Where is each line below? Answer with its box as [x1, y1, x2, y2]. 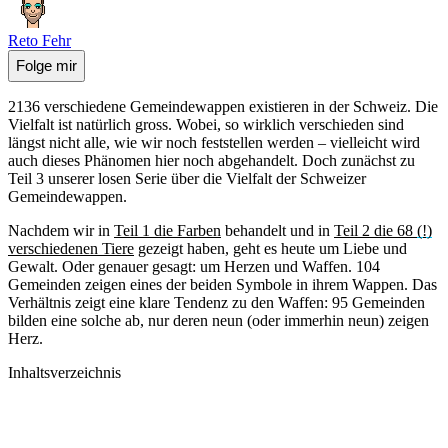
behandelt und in [221, 221, 334, 239]
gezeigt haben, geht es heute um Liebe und [134, 239, 407, 257]
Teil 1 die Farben [114, 221, 221, 239]
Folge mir [16, 57, 77, 75]
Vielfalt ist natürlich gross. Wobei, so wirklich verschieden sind [8, 115, 404, 133]
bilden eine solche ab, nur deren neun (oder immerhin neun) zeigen [8, 311, 429, 329]
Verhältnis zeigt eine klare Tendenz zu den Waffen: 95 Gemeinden [8, 293, 425, 311]
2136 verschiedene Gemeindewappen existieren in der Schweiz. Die [8, 97, 438, 115]
